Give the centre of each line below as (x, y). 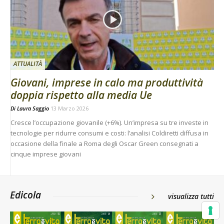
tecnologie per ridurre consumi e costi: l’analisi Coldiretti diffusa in (109, 133)
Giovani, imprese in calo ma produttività (107, 82)
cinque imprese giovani (46, 154)
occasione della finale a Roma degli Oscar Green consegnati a (104, 143)
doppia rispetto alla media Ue (81, 95)
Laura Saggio (33, 108)
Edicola (25, 195)
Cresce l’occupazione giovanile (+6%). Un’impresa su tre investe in (109, 122)
